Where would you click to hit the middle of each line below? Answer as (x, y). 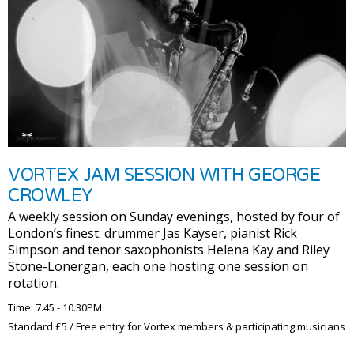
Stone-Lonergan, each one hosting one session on (158, 266)
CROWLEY (51, 195)
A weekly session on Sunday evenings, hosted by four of (174, 216)
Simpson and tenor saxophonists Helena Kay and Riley (169, 249)
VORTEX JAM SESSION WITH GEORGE (164, 175)
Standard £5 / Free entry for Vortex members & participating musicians (177, 326)
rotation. (34, 282)
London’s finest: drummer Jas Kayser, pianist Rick (153, 233)
